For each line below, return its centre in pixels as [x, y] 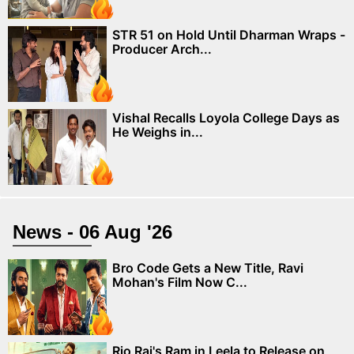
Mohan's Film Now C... [180, 282]
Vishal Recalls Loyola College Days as [226, 117]
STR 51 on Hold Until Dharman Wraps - [229, 34]
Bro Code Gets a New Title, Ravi [208, 267]
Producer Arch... [162, 49]
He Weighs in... [158, 132]
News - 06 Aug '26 [92, 232]
